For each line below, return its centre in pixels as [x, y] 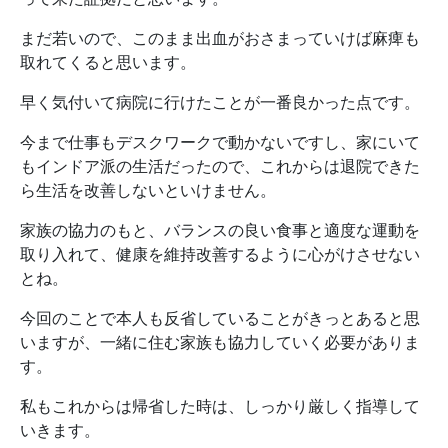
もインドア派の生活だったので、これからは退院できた [220, 166]
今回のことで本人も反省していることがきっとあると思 [220, 318]
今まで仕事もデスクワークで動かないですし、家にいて [220, 142]
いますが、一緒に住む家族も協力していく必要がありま [220, 342]
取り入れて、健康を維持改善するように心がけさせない [220, 254]
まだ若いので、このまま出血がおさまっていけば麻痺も [220, 38]
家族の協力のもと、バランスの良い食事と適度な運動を [220, 230]
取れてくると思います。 [108, 62]
